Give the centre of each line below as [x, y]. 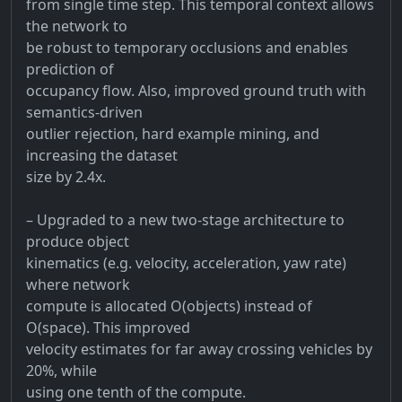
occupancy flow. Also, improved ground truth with [196, 90]
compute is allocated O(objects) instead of [169, 306]
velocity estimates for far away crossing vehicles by [199, 349]
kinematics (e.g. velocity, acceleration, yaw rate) [186, 262]
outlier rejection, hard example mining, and [173, 133]
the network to [77, 26]
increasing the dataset [102, 155]
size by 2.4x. [66, 176]
